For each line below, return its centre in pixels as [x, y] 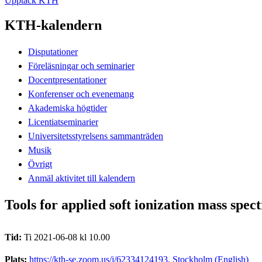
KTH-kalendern [53, 25]
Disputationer [53, 51]
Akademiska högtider [68, 108]
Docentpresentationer [67, 80]
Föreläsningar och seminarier [81, 65]
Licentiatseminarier [63, 122]
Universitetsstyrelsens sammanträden [96, 136]
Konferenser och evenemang [81, 94]
